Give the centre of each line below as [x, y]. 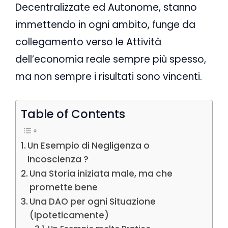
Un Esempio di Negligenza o [89, 145]
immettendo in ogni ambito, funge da [105, 24]
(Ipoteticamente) [69, 215]
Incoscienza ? [58, 159]
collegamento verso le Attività [88, 42]
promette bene [64, 187]
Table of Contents [73, 114]
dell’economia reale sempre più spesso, [111, 59]
